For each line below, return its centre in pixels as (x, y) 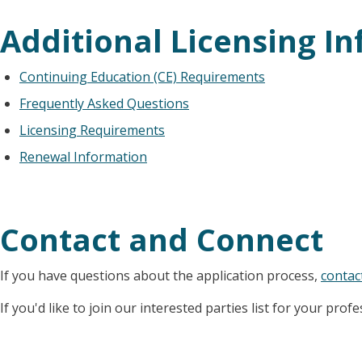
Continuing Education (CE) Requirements (142, 77)
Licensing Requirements (92, 130)
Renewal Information (83, 157)
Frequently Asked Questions (104, 104)
